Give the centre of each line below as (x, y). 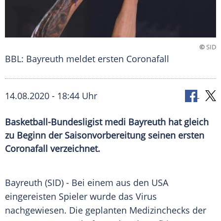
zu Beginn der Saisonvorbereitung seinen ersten (105, 135)
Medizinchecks (160, 210)
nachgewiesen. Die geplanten (67, 210)
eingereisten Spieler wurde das (70, 197)
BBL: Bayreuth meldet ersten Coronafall (87, 59)
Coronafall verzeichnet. (53, 149)
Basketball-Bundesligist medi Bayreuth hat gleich (107, 122)
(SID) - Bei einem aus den (97, 183)
